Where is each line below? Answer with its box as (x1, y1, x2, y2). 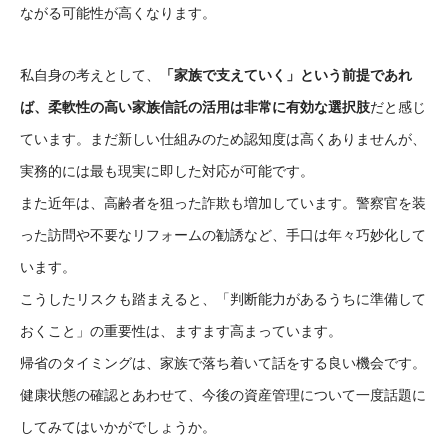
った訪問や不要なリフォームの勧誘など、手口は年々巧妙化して (20, 227, 426, 244)
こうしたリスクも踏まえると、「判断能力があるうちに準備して (20, 291, 426, 308)
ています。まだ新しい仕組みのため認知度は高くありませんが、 (20, 131, 426, 148)
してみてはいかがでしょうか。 (20, 419, 216, 436)
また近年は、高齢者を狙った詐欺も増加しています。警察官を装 (20, 195, 426, 212)
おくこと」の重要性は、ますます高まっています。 (20, 323, 342, 340)
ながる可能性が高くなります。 (20, 5, 216, 22)
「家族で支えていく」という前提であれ (160, 67, 412, 84)
